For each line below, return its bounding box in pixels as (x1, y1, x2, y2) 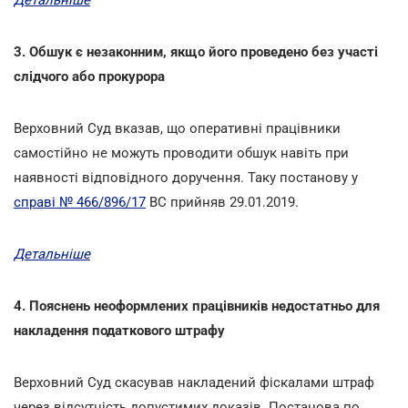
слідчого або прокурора (14, 67, 165, 85)
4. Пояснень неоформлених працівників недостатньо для (14, 297, 380, 314)
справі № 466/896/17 (14, 193, 146, 210)
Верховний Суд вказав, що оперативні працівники (14, 119, 341, 137)
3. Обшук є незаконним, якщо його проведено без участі (14, 43, 378, 60)
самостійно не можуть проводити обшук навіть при (14, 144, 349, 161)
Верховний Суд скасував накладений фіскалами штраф (14, 373, 374, 391)
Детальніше (14, 245, 90, 262)
